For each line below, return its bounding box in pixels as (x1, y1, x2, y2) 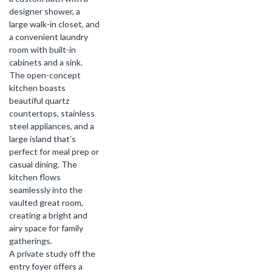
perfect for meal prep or (9, 146, 99, 157)
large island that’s (9, 134, 76, 144)
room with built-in (9, 44, 76, 55)
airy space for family (9, 223, 83, 233)
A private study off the (9, 248, 95, 259)
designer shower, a (9, 6, 80, 16)
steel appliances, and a (9, 121, 94, 131)
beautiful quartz (9, 95, 69, 106)
